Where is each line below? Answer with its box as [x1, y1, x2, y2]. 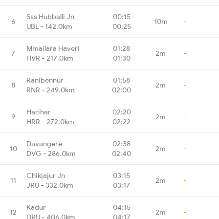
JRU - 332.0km [26, 180, 73, 190]
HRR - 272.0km [26, 117, 74, 126]
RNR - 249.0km [26, 85, 75, 94]
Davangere [26, 139, 62, 148]
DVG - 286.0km [26, 149, 76, 158]
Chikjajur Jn [26, 171, 65, 180]
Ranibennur [26, 75, 64, 85]
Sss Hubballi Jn [26, 12, 74, 21]
